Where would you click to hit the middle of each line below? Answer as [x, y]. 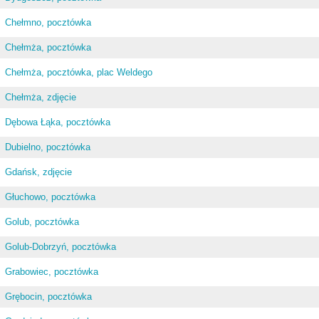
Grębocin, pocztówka [49, 297]
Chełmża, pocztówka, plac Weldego [79, 72]
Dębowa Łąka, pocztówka [58, 122]
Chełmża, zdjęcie [41, 97]
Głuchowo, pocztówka [51, 197]
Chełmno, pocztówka [48, 22]
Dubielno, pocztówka [48, 147]
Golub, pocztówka [42, 222]
